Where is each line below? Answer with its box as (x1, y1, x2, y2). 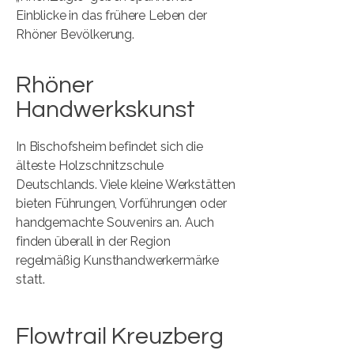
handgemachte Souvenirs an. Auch (16, 215, 215, 230)
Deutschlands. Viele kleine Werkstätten (16, 177, 235, 192)
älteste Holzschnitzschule (16, 158, 164, 173)
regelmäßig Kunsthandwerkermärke (16, 253, 220, 268)
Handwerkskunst (16, 97, 195, 122)
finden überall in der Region (16, 234, 171, 249)
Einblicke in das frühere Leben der (16, 8, 207, 23)
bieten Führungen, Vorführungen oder (16, 196, 227, 211)
